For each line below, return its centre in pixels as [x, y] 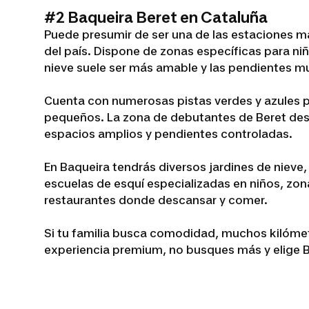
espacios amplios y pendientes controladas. [168, 133]
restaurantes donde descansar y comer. [156, 200]
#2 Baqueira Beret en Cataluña [156, 17]
